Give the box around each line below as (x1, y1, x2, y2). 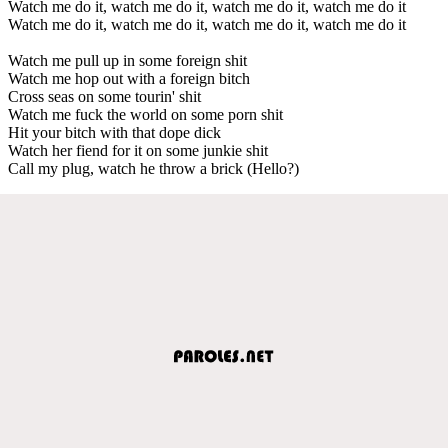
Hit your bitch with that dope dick (8, 123, 221, 141)
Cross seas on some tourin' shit (8, 87, 201, 105)
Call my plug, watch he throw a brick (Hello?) (8, 159, 299, 177)
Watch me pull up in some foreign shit (8, 51, 247, 69)
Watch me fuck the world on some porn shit (8, 105, 283, 123)
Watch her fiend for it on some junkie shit (8, 141, 268, 159)
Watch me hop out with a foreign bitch (8, 69, 250, 87)
